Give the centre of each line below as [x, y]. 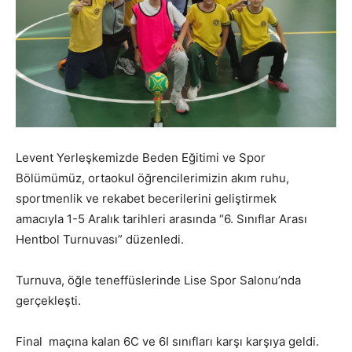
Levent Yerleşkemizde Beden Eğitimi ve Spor [141, 158]
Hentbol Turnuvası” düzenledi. [100, 239]
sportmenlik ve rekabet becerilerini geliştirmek [146, 198]
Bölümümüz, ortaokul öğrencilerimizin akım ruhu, [152, 178]
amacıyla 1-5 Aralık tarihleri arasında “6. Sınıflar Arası [161, 219]
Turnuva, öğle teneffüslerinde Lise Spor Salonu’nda [158, 280]
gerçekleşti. [48, 301]
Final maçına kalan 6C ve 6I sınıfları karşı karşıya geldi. [167, 341]
